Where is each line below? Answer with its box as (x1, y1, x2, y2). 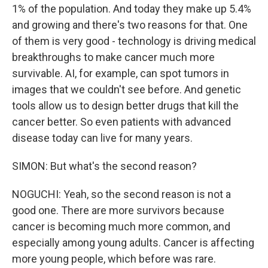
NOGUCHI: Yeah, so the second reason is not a (12, 188, 231, 200)
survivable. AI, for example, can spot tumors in (12, 67, 229, 80)
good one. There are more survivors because (12, 204, 224, 217)
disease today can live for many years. (12, 132, 193, 144)
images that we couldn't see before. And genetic (12, 83, 241, 96)
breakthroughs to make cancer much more (12, 51, 215, 63)
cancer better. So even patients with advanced (12, 115, 231, 128)
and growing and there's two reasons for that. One (12, 19, 248, 31)
